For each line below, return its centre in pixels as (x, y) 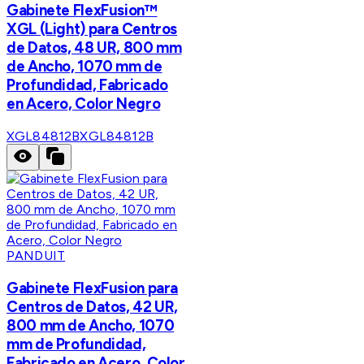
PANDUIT (36, 256)
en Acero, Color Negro (84, 104)
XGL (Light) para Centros (92, 29)
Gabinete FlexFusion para (93, 288)
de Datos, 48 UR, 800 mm (94, 48)
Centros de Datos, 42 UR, (93, 306)
